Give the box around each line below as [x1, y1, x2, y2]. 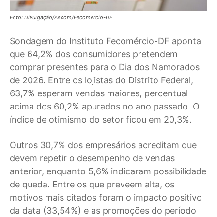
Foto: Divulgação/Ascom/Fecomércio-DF [10, 14, 112, 21]
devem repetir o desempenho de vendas [10, 153, 175, 164]
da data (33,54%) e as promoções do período [10, 205, 196, 216]
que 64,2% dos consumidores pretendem [10, 49, 178, 60]
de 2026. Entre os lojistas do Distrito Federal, [10, 75, 193, 86]
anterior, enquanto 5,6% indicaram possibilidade [10, 166, 206, 177]
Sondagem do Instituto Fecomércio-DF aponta [10, 36, 201, 46]
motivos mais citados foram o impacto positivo [10, 192, 202, 203]
